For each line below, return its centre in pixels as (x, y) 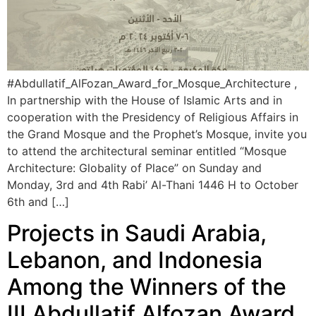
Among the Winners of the (147, 287)
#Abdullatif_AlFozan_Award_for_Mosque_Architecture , (152, 83)
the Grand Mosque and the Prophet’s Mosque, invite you (157, 134)
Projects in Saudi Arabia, (137, 233)
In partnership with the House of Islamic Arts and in (145, 100)
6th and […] (38, 201)
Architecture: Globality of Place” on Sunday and (134, 168)
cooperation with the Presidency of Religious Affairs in (153, 117)
